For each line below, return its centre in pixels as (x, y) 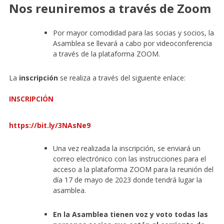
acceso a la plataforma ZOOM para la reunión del (133, 169)
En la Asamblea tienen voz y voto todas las (130, 214)
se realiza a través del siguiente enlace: (121, 78)
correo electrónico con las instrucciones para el (129, 159)
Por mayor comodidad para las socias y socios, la (133, 33)
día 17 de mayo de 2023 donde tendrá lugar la (127, 180)
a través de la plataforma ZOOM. (106, 54)
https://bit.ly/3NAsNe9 (49, 125)
